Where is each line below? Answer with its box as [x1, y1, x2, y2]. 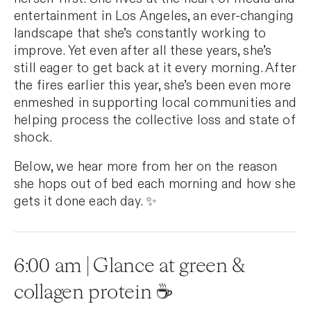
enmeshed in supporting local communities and [14, 94, 296, 112]
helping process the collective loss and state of [14, 111, 296, 129]
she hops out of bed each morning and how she [14, 176, 296, 194]
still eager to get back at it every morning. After [14, 59, 297, 77]
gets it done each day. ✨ [14, 193, 158, 211]
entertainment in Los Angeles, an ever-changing [14, 7, 294, 25]
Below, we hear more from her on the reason [14, 158, 278, 176]
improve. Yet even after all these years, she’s [14, 42, 272, 60]
